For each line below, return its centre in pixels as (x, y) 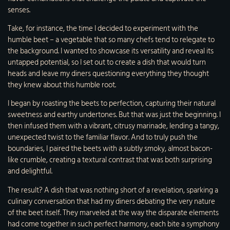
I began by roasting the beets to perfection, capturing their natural (112, 104)
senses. (19, 10)
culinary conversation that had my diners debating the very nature (111, 201)
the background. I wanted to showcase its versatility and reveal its (111, 51)
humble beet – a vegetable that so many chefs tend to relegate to (111, 40)
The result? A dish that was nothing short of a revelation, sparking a (113, 190)
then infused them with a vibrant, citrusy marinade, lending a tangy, (113, 126)
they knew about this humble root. (62, 85)
